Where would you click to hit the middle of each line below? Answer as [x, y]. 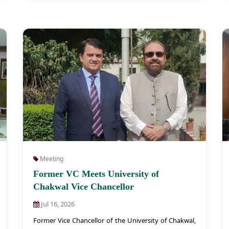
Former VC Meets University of [96, 174]
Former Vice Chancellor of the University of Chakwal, [114, 220]
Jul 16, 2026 [57, 204]
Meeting [51, 159]
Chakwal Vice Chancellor [84, 187]
